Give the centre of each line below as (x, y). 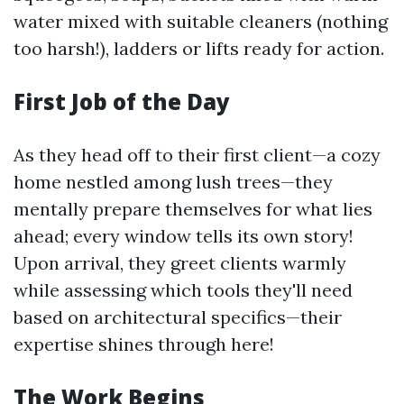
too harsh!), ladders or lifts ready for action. (199, 48)
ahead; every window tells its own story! (184, 236)
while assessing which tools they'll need (183, 290)
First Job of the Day (122, 101)
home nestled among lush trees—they (173, 182)
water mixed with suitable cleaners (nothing (201, 21)
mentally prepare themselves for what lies (193, 209)
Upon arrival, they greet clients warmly (180, 263)
